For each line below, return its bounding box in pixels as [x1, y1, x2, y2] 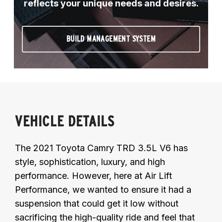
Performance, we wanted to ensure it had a [15, 184, 191, 195]
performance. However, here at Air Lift [15, 170, 172, 181]
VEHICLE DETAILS [15, 111, 115, 130]
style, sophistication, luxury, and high [15, 156, 165, 167]
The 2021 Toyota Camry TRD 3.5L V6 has [15, 142, 188, 153]
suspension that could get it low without [15, 198, 178, 209]
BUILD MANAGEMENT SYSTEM [66, 34, 156, 44]
